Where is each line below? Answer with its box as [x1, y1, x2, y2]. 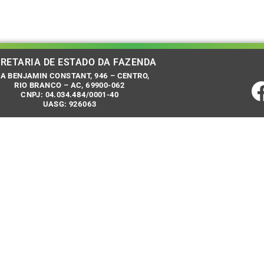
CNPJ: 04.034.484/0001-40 [21, 90, 118, 99]
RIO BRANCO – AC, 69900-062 [14, 80, 125, 90]
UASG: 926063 [42, 99, 97, 108]
